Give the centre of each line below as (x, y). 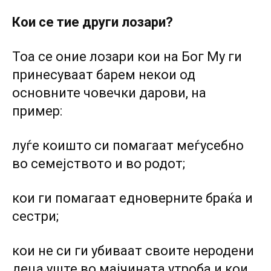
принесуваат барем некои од (104, 75)
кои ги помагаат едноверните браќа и (132, 198)
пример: (37, 111)
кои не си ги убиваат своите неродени (133, 251)
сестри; (35, 216)
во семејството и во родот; (99, 164)
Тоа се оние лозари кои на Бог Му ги (127, 57)
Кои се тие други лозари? (93, 22)
